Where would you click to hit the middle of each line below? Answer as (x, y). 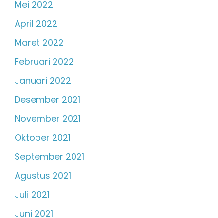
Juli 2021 (32, 195)
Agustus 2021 (43, 176)
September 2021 (49, 157)
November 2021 (48, 119)
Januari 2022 (43, 81)
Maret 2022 (39, 43)
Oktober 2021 (43, 138)
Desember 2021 (47, 100)
